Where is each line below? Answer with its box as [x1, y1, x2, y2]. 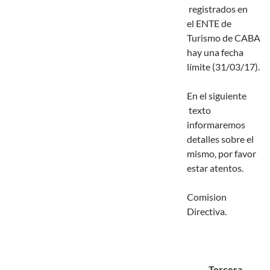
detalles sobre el [187, 133, 254, 145]
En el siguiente [187, 90, 246, 102]
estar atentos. [187, 162, 243, 174]
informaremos [187, 119, 245, 131]
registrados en [187, 3, 248, 15]
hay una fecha [187, 46, 243, 58]
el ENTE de [187, 17, 231, 30]
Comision [187, 191, 227, 203]
